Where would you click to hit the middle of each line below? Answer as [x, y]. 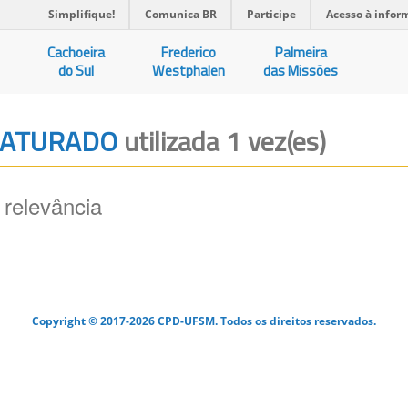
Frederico [189, 52]
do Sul [76, 71]
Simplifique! [82, 14]
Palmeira [301, 52]
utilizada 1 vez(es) [225, 141]
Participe [271, 14]
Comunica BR [181, 14]
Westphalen [189, 71]
